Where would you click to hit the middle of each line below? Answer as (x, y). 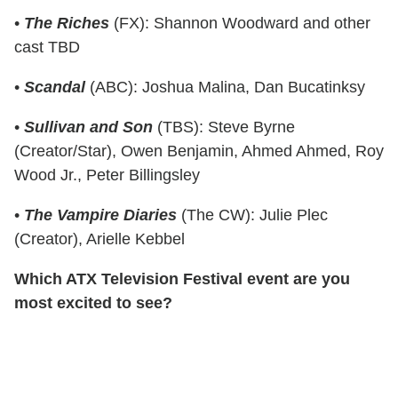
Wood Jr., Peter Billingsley (107, 175)
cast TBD (47, 47)
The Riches (67, 23)
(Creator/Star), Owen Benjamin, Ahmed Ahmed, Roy (199, 151)
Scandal (55, 87)
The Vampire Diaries (100, 215)
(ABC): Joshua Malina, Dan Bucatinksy (225, 87)
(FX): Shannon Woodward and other (240, 23)
